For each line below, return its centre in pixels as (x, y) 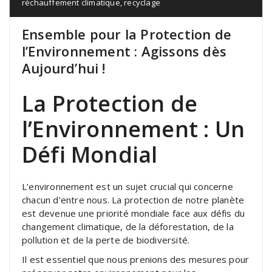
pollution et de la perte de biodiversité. (106, 240)
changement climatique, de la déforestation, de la (128, 226)
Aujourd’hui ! (64, 68)
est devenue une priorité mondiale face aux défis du (134, 213)
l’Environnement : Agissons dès (124, 51)
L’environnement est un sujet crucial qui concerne (127, 186)
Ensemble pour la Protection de (127, 34)
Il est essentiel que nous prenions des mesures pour (136, 259)
